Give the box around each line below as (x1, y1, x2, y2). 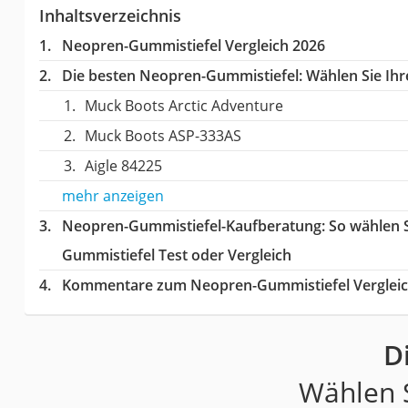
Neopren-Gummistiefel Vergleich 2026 (61, 36, 325, 56)
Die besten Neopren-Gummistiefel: (61, 66, 302, 87)
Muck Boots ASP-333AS (84, 126, 241, 147)
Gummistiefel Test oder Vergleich (61, 245, 291, 266)
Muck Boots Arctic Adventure (84, 96, 283, 117)
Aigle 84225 (84, 156, 162, 177)
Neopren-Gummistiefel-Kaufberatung (61, 216, 321, 237)
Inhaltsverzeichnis (38, 5, 181, 27)
